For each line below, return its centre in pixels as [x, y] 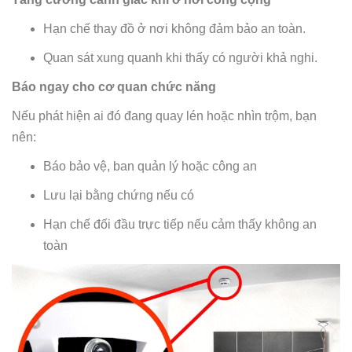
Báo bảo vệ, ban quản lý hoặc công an [150, 166]
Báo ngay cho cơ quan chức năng [114, 86]
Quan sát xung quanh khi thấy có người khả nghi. [180, 57]
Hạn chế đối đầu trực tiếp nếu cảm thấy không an [180, 224]
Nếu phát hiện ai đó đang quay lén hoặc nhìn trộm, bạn [164, 115]
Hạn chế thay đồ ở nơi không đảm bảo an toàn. [174, 28]
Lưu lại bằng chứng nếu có [119, 195]
